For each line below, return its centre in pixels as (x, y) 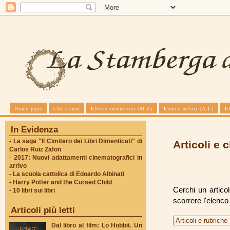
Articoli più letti (43, 210)
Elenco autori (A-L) (189, 108)
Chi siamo (66, 108)
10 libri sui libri (34, 190)
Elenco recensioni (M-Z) (122, 108)
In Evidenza (34, 130)
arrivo (18, 166)
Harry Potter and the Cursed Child (62, 182)
